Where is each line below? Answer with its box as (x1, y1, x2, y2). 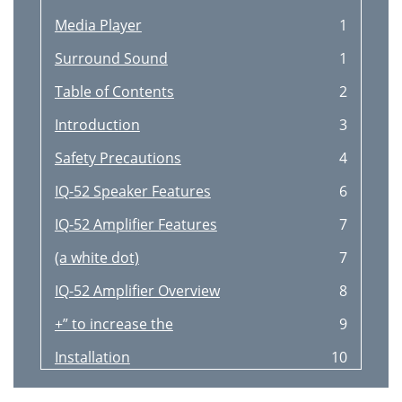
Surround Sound (54, 48, 168, 68)
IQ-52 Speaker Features (54, 181, 211, 201)
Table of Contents (54, 82, 174, 101)
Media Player (54, 15, 142, 35)
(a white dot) (54, 248, 139, 267)
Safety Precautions (54, 148, 181, 168)
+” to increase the (54, 314, 173, 334)
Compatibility (54, 380, 144, 400)
